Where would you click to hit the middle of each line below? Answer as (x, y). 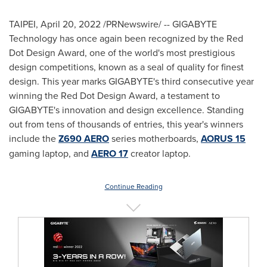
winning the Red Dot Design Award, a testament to (114, 95)
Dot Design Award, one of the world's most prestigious (122, 52)
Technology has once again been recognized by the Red (126, 38)
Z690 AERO (84, 139)
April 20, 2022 (71, 24)
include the (34, 138)
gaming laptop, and (50, 153)
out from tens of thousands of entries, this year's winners (126, 124)
